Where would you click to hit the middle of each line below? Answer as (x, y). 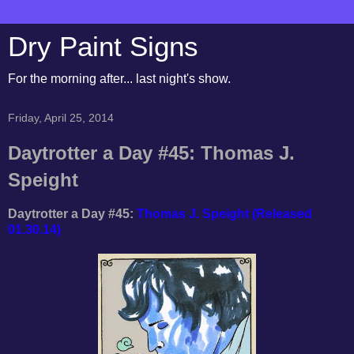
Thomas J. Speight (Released (224, 213)
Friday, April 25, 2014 (61, 118)
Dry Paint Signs (103, 47)
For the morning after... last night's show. (119, 79)
